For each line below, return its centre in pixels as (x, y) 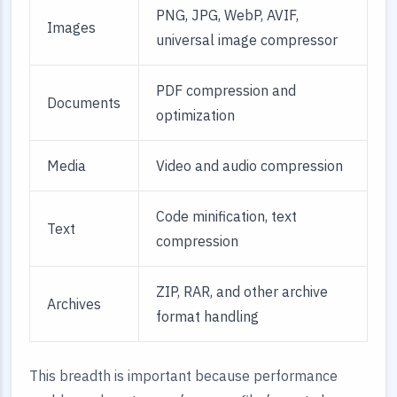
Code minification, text (227, 216)
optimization (196, 115)
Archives (74, 304)
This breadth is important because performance (183, 376)
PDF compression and (226, 90)
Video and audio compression (250, 166)
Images (72, 27)
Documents (84, 103)
